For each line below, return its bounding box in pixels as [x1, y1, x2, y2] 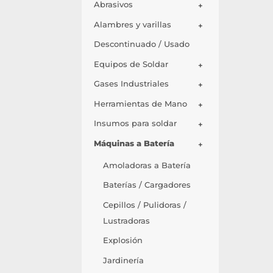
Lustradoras [103, 215, 151, 225]
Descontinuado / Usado [94, 39, 190, 49]
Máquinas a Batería [94, 138, 175, 148]
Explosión [103, 235, 143, 246]
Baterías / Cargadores [103, 180, 191, 190]
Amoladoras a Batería [103, 160, 191, 170]
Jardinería [103, 255, 144, 265]
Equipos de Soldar [94, 58, 169, 69]
